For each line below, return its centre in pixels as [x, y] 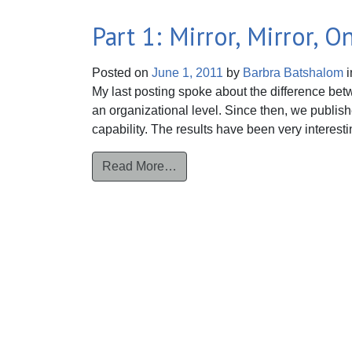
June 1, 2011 [187, 73]
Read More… [139, 166]
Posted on [122, 73]
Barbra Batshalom [291, 73]
